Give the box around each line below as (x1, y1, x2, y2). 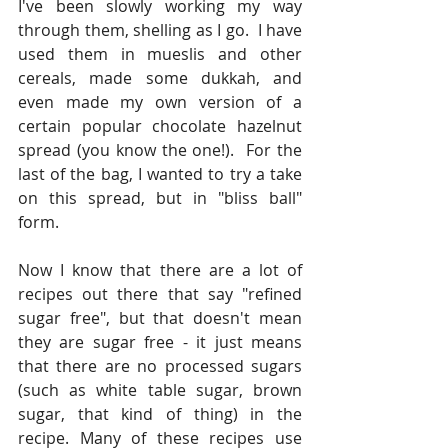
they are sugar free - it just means (18, 331, 302, 353)
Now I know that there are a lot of (18, 259, 302, 281)
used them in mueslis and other (18, 43, 302, 65)
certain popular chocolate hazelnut (18, 115, 302, 137)
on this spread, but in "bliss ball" (18, 187, 302, 209)
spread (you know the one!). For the (18, 139, 302, 161)
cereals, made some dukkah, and (18, 67, 302, 89)
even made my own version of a (18, 91, 302, 113)
